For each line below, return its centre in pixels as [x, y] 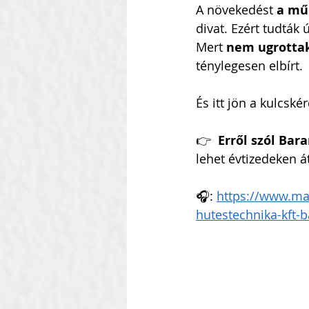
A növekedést [236, 10]
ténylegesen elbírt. [249, 66]
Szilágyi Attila [192, 47]
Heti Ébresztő [191, 102]
